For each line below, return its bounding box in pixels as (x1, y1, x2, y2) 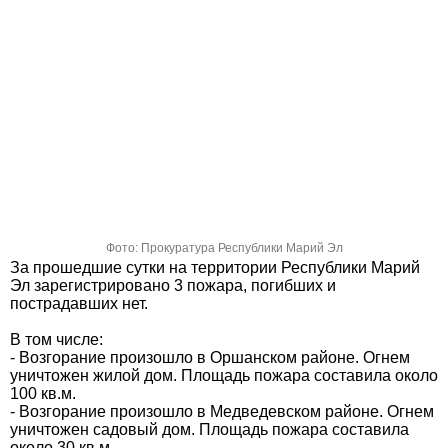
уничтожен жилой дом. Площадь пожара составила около (10, 367, 438, 384)
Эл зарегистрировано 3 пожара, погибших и (10, 277, 336, 294)
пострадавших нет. (10, 295, 148, 312)
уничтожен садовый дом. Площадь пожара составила (10, 421, 409, 438)
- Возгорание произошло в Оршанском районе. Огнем (10, 349, 410, 366)
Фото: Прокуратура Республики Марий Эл (105, 241, 343, 255)
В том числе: (10, 331, 103, 348)
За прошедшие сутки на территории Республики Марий (10, 259, 420, 276)
